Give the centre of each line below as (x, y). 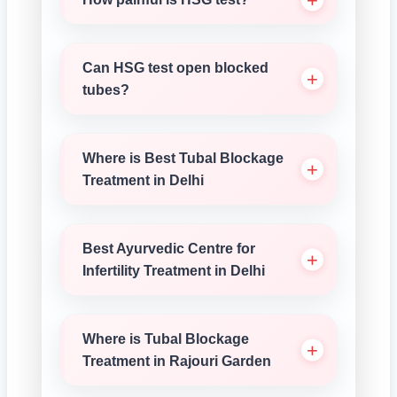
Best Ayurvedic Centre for (169, 249)
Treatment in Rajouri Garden (177, 361)
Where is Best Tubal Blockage (183, 158)
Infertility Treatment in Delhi (174, 271)
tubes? (106, 90)
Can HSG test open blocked (175, 68)
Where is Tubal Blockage (166, 339)
